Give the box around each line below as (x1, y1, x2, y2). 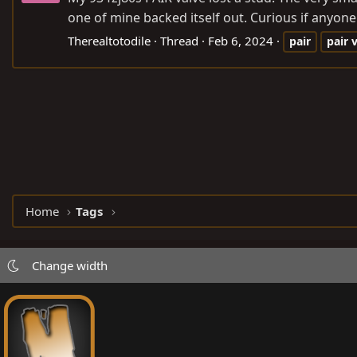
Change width (31, 257, 108, 273)
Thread (160, 33, 198, 49)
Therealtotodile (68, 33, 151, 49)
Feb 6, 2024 (208, 33, 273, 49)
